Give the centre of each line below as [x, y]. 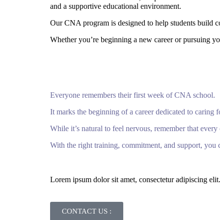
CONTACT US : [87, 211]
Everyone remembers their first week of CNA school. [133, 95]
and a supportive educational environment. [116, 6]
